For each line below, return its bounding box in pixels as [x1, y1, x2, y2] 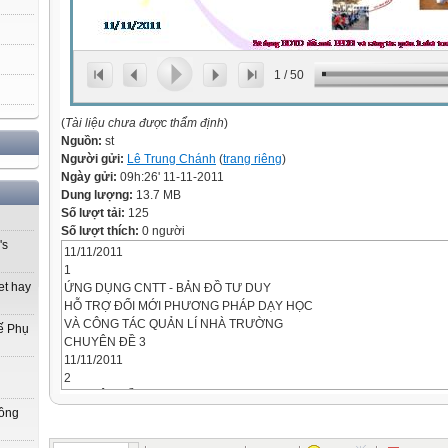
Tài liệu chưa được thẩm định [65, 116, 224, 130]
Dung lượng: [61, 188, 136, 202]
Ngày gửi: [61, 170, 120, 184]
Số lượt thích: [61, 224, 139, 238]
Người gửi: [61, 152, 127, 166]
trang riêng [223, 152, 282, 166]
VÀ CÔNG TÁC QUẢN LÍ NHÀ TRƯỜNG [64, 317, 283, 331]
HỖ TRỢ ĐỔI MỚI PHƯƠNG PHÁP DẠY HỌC [64, 299, 313, 313]
